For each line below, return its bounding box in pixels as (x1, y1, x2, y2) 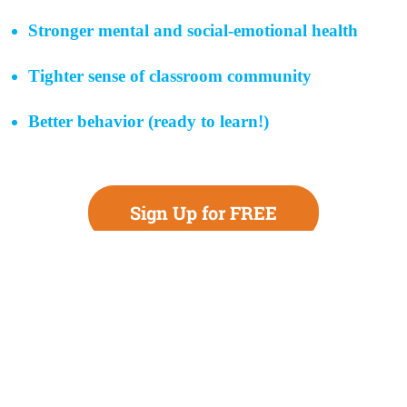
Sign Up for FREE (130, 200, 277, 224)
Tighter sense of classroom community (28, 65, 312, 85)
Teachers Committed (33, 312, 374, 358)
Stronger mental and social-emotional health (28, 20, 358, 40)
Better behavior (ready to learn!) (28, 111, 269, 131)
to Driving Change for (20, 357, 387, 403)
